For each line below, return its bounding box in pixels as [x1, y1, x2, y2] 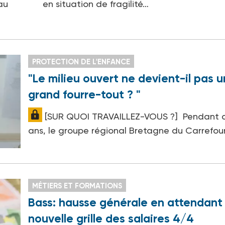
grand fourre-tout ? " [28, 87, 141, 102]
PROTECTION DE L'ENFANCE [32, 57, 131, 67]
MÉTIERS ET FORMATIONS [32, 181, 123, 191]
